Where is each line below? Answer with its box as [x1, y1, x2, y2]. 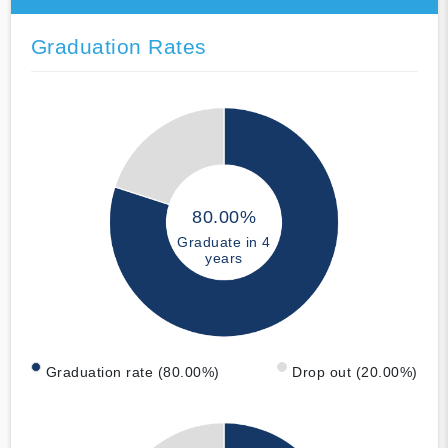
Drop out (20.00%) [292, 364, 418, 381]
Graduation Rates [30, 34, 207, 58]
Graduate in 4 [177, 233, 271, 250]
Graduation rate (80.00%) [45, 364, 220, 381]
